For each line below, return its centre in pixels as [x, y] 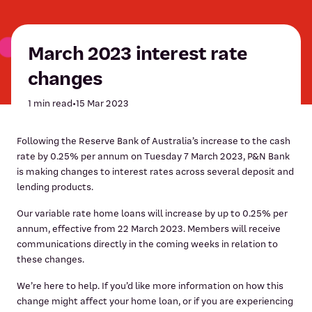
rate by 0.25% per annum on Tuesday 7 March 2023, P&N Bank [153, 156]
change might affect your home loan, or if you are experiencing [155, 301]
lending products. [55, 187]
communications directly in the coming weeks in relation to [147, 244]
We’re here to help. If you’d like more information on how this [150, 286]
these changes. [50, 259]
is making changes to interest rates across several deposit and [155, 172]
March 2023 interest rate [138, 54]
